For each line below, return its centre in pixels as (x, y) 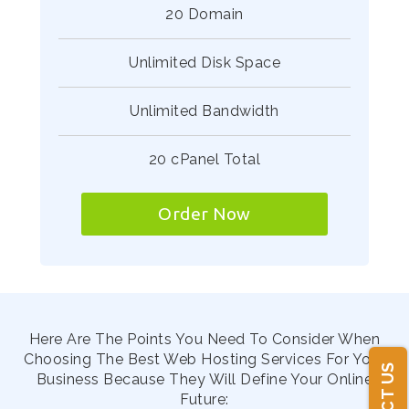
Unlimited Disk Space (204, 63)
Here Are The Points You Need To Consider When (204, 339)
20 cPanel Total (204, 159)
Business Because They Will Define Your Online (204, 379)
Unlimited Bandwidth (204, 111)
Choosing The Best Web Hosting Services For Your (204, 359)
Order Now (204, 214)
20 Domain (204, 14)
